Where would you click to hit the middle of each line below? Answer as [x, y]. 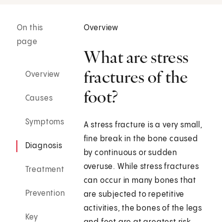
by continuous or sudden [131, 153]
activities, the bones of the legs [143, 209]
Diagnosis [44, 146]
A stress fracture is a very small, [143, 125]
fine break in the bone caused [141, 139]
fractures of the [136, 77]
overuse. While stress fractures [141, 167]
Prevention [45, 194]
